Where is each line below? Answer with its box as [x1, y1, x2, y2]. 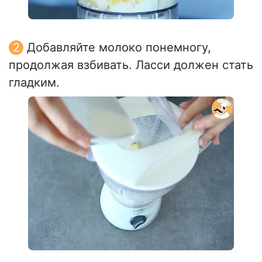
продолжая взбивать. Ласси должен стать [9, 58, 253, 73]
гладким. [9, 75, 60, 90]
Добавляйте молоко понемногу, [27, 40, 211, 55]
